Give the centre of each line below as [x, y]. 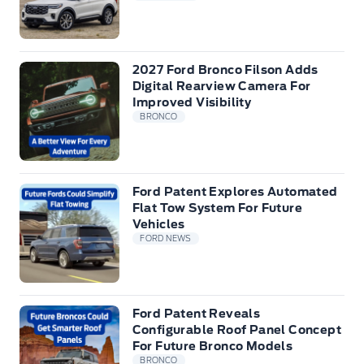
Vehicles [158, 224]
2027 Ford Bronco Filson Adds [225, 69]
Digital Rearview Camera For [221, 86]
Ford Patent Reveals [196, 313]
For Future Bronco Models [212, 346]
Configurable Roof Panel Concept [237, 329]
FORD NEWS [166, 238]
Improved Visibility [192, 102]
